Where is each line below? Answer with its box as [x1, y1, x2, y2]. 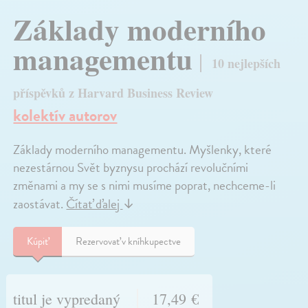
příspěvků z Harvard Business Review [13, 83, 214, 102]
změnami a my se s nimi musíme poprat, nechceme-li [13, 175, 276, 195]
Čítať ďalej [66, 193, 123, 214]
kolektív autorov [13, 102, 118, 128]
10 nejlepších [212, 54, 281, 72]
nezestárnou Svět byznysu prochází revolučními [13, 157, 249, 177]
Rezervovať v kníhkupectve [76, 233, 181, 249]
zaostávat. [13, 193, 67, 214]
